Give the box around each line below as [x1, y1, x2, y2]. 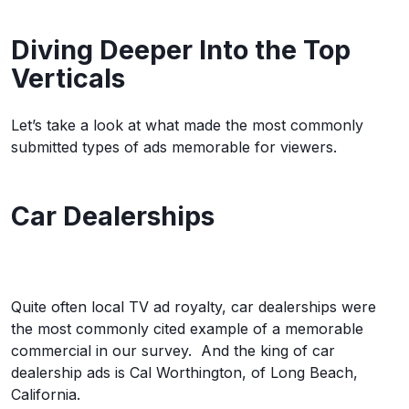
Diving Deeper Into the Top [11, 34, 351, 66]
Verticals [11, 62, 125, 94]
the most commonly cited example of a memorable [11, 320, 363, 338]
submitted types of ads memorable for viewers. [11, 138, 337, 156]
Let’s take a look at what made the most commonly [11, 116, 363, 134]
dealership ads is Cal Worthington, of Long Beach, [11, 363, 358, 382]
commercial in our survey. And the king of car [11, 341, 335, 360]
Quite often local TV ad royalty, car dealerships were [11, 298, 376, 316]
